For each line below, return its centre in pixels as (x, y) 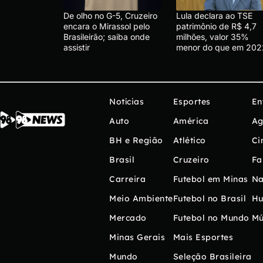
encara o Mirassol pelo (107, 26)
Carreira (127, 179)
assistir (77, 48)
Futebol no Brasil (209, 199)
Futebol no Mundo (211, 218)
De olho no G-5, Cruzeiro (110, 16)
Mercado (128, 218)
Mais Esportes (203, 237)
